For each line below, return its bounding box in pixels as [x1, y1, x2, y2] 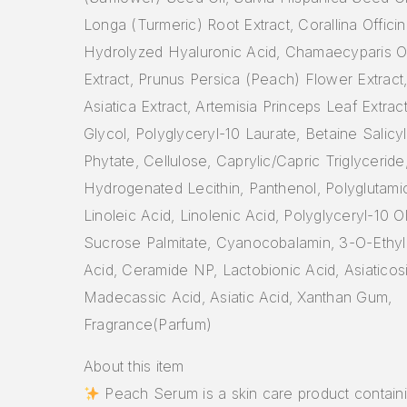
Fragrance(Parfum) [84, 314, 213, 333]
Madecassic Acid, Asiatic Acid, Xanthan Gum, [84, 287, 392, 306]
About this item [84, 356, 184, 375]
